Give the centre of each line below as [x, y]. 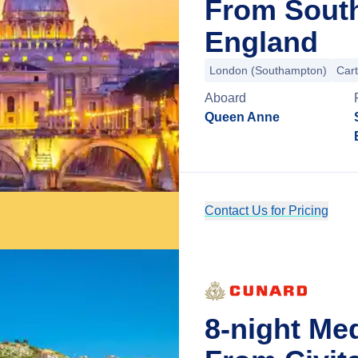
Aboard [225, 98]
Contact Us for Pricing [267, 211]
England [261, 42]
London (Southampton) [268, 70]
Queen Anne [242, 117]
